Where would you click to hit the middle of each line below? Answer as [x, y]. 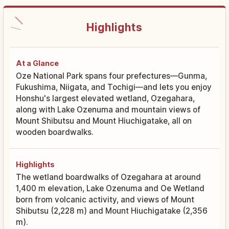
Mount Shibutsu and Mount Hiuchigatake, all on [104, 121]
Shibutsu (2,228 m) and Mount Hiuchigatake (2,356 [112, 211]
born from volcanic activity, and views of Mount [105, 199]
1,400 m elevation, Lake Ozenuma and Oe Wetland [110, 188]
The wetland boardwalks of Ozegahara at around [108, 177]
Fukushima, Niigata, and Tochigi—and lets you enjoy [114, 87]
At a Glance [37, 63]
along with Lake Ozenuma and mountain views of [108, 109]
